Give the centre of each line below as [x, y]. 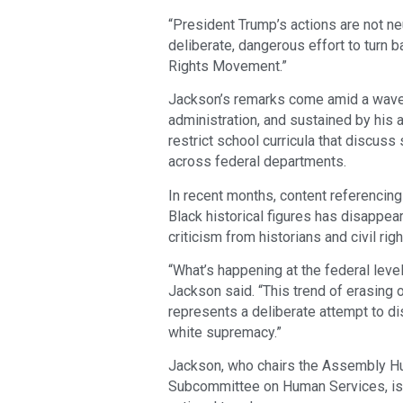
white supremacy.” [225, 332]
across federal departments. [257, 162]
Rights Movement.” [228, 66]
